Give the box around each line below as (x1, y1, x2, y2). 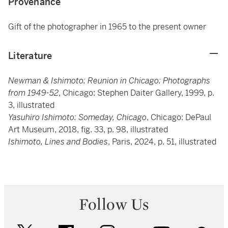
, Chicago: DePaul (147, 112, 211, 123)
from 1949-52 (8, 88, 59, 98)
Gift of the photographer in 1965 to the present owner (8, 21, 206, 32)
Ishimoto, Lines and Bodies (8, 136, 108, 147)
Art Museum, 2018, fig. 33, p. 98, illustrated (8, 124, 168, 135)
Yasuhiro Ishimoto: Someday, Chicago (8, 112, 147, 123)
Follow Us (79, 194, 149, 214)
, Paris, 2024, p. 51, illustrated (108, 136, 216, 147)
